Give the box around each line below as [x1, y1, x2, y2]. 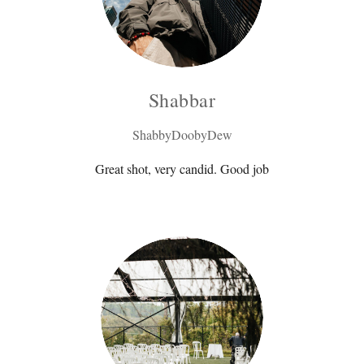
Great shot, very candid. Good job [95, 159, 269, 177]
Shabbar [148, 86, 216, 113]
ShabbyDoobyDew [132, 125, 232, 143]
